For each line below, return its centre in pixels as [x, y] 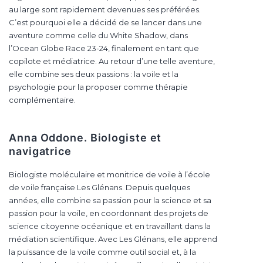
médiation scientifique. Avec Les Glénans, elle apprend [113, 239]
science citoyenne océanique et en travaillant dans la [110, 226]
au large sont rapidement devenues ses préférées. [105, 9]
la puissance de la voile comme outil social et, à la [102, 252]
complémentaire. [42, 100]
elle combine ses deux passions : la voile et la [94, 74]
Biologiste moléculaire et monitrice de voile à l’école [109, 175]
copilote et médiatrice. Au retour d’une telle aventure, [112, 61]
